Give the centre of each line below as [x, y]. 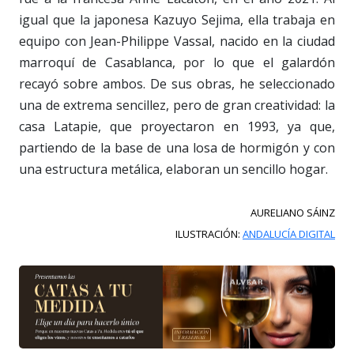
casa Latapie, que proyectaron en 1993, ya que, [177, 126]
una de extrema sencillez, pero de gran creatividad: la [177, 105]
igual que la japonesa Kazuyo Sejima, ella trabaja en [177, 19]
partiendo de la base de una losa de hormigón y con [177, 147]
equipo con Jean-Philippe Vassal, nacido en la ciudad [177, 41]
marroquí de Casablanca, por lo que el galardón [177, 62]
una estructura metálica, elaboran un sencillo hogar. [173, 169]
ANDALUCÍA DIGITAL [289, 233]
